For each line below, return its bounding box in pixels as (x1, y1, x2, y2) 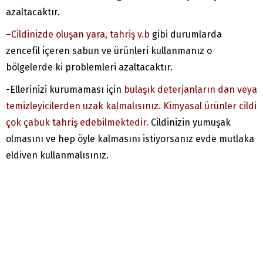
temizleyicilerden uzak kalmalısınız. (6, 100, 161, 112)
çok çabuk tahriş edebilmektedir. (6, 117, 149, 129)
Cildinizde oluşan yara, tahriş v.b (11, 29, 150, 41)
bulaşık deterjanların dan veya (124, 84, 257, 96)
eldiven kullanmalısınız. (6, 150, 109, 161)
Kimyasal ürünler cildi (163, 100, 257, 112)
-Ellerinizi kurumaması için (6, 84, 124, 96)
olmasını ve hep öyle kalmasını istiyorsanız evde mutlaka (6, 133, 254, 145)
